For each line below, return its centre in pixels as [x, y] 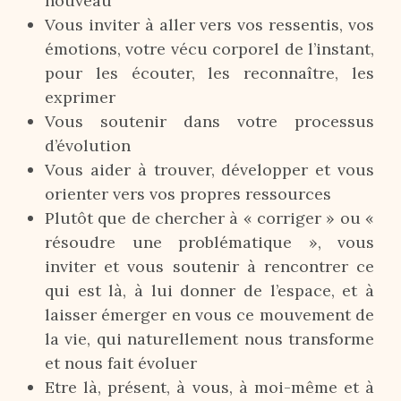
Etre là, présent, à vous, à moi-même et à [209, 387]
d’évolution [88, 145]
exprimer [80, 97]
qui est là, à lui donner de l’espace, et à [209, 290]
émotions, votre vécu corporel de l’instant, [209, 49]
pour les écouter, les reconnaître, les [209, 73]
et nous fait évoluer [121, 363]
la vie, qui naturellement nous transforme [209, 339]
